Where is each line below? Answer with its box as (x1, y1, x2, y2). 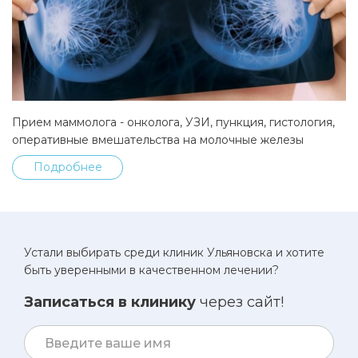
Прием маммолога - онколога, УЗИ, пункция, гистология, (12, 114, 335, 129)
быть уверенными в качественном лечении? (24, 262, 279, 277)
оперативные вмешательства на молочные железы (12, 132, 304, 147)
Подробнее (33, 159, 102, 174)
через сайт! (196, 292, 284, 311)
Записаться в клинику (24, 292, 196, 311)
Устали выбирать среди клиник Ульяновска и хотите (24, 245, 324, 260)
